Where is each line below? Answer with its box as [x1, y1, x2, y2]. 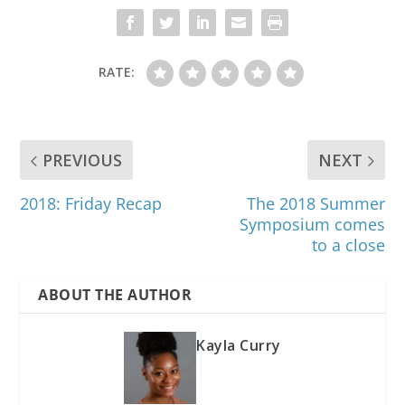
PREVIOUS [42, 149, 123, 172]
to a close [311, 234, 385, 257]
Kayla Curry [196, 335, 281, 356]
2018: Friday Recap [20, 193, 163, 215]
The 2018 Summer [246, 193, 385, 215]
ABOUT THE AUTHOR [38, 285, 193, 306]
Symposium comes [239, 213, 385, 236]
